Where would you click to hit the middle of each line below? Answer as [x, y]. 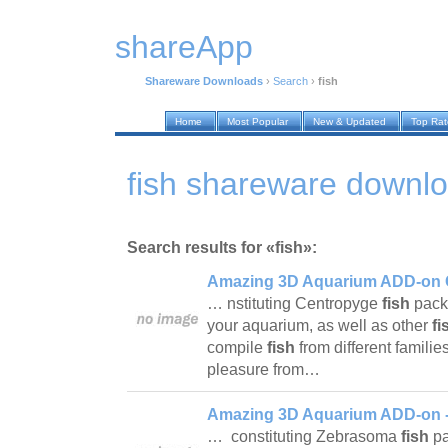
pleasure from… [265, 369]
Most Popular [257, 122]
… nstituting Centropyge [294, 303]
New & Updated [349, 122]
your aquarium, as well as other [319, 325]
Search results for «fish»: [222, 247]
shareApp [184, 47]
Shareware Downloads [204, 81]
